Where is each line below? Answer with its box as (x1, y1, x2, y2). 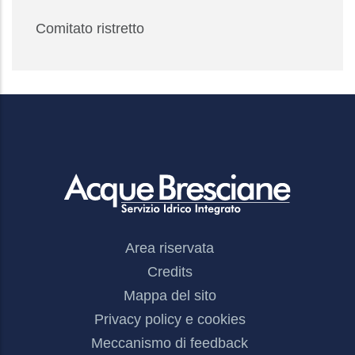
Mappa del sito (123, 288, 216, 304)
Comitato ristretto (36, 21, 144, 37)
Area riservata (125, 240, 214, 257)
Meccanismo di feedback (91, 335, 248, 352)
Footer (12, 235, 66, 255)
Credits (147, 264, 193, 281)
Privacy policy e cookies (94, 311, 246, 328)
